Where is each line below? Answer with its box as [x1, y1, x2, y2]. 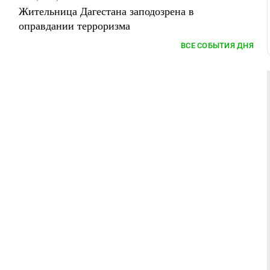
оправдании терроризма [19, 18, 130, 33]
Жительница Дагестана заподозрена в [19, 4, 194, 18]
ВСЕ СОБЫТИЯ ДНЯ [181, 41, 254, 50]
